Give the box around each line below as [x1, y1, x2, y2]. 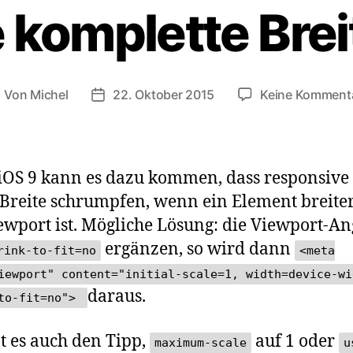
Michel [30, 87, 69, 103]
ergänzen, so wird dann [101, 239, 295, 261]
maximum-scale [154, 335, 247, 350]
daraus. [87, 286, 146, 308]
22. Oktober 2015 [113, 87, 215, 103]
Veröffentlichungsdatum [97, 88, 241, 105]
